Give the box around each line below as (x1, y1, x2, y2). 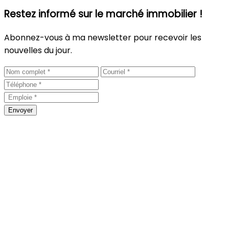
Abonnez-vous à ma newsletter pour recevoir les (4, 31, 201, 43)
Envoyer (8, 106, 33, 114)
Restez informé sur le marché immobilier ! (4, 7, 202, 21)
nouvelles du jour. (4, 44, 72, 56)
